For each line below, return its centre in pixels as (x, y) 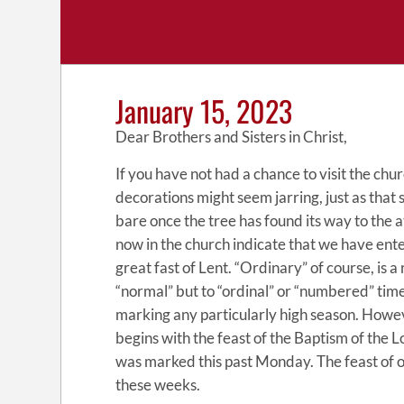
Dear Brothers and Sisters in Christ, (232, 137)
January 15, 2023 (204, 110)
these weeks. (158, 385)
